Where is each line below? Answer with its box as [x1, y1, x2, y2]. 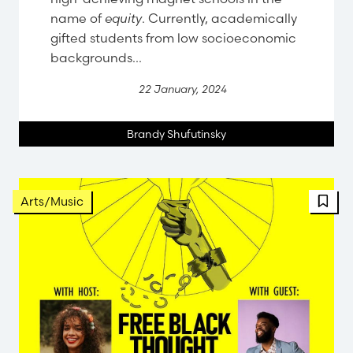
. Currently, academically [142, 9, 297, 26]
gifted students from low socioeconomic [50, 29, 296, 46]
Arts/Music [20, 193, 84, 209]
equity [105, 9, 142, 26]
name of [50, 9, 105, 26]
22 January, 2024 [138, 81, 227, 96]
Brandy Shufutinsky [127, 126, 226, 141]
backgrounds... [50, 49, 142, 65]
